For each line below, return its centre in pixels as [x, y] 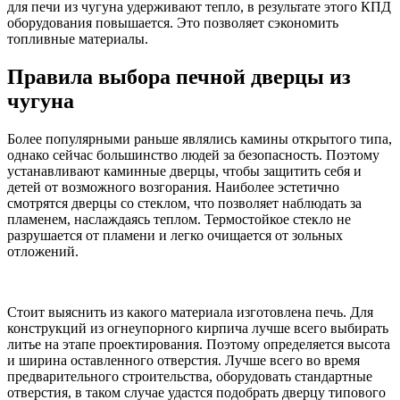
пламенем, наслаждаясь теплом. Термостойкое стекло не [179, 219]
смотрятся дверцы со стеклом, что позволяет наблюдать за [184, 203]
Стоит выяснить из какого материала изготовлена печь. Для [190, 312]
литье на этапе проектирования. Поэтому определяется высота [199, 344]
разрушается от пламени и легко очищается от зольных [175, 235]
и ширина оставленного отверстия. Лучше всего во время [183, 360]
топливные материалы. [78, 38]
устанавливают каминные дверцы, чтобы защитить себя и [184, 171]
